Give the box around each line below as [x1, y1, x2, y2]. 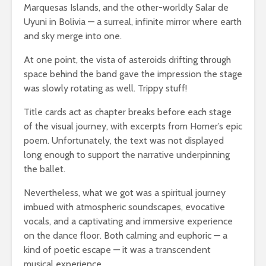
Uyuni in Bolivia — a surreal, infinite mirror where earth [24, 16, 242, 28]
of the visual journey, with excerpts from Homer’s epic [24, 121, 242, 132]
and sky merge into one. [24, 30, 122, 42]
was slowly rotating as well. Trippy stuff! [24, 83, 187, 94]
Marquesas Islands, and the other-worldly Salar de [24, 2, 229, 14]
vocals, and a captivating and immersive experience [24, 216, 233, 227]
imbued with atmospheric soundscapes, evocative [24, 201, 225, 213]
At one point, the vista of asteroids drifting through [24, 54, 231, 66]
